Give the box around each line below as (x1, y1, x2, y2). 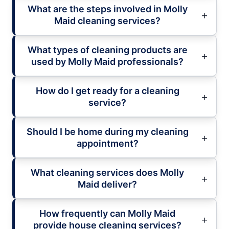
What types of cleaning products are (27, 44, 188, 55)
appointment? (76, 138, 139, 149)
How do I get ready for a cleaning (35, 85, 179, 96)
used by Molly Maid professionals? (31, 56, 184, 67)
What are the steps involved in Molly (27, 3, 188, 14)
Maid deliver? (78, 178, 137, 190)
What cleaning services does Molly (31, 167, 184, 178)
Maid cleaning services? (54, 15, 161, 26)
